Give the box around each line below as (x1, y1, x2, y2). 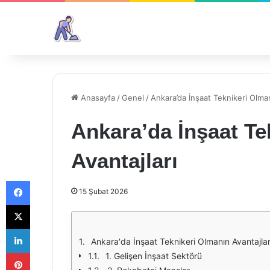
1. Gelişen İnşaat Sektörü (105, 251, 202, 261)
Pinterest (30, 248, 64, 257)
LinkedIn (30, 224, 61, 233)
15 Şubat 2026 (79, 187, 128, 196)
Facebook (30, 175, 66, 185)
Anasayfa (78, 93, 115, 102)
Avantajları (71, 149, 178, 172)
